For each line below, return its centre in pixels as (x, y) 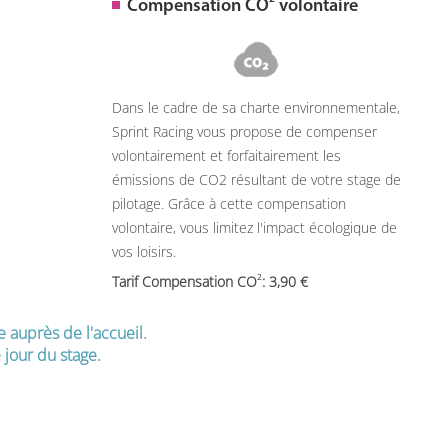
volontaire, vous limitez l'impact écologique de (254, 227)
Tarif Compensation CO (184, 281)
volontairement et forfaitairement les (226, 155)
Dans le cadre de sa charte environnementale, (255, 107)
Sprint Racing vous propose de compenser (244, 131)
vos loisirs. (143, 251)
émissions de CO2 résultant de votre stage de (256, 179)
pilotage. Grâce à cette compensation (228, 203)
